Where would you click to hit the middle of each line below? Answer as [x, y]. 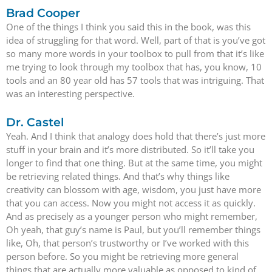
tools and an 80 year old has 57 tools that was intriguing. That [135, 80]
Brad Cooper [43, 13]
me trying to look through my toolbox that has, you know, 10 [134, 66]
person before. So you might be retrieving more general [122, 256]
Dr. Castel [35, 122]
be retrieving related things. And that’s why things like [118, 176]
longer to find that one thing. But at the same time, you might [134, 163]
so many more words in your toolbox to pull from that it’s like [135, 53]
